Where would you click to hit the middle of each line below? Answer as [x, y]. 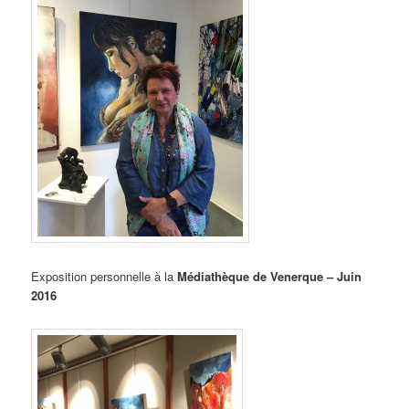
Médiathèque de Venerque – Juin [270, 276]
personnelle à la [134, 276]
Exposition [61, 276]
